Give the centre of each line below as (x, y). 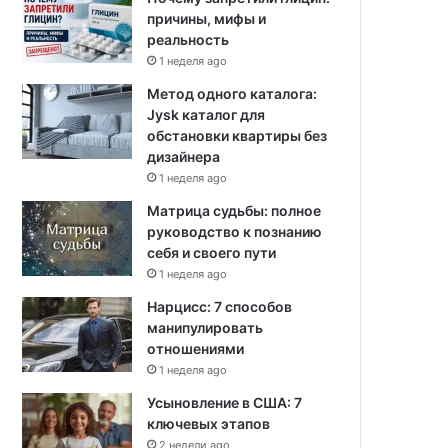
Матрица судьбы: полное (234, 210)
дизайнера (184, 156)
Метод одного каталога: (232, 93)
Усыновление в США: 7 (225, 402)
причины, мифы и (207, 18)
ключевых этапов (209, 423)
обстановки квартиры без (237, 135)
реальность (188, 39)
